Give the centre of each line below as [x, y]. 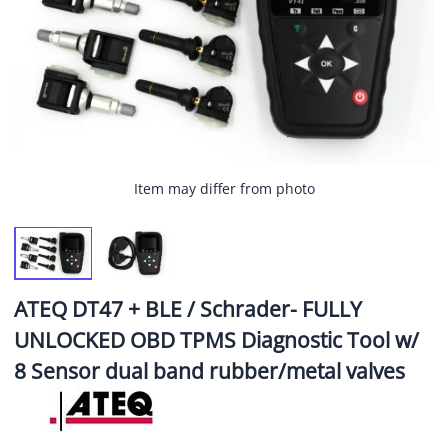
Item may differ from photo [224, 188]
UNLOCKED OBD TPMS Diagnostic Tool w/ [216, 340]
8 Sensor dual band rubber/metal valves [209, 371]
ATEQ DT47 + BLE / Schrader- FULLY [188, 309]
